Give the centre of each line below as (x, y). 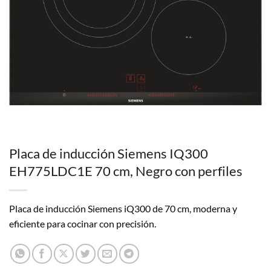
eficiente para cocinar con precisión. (83, 224)
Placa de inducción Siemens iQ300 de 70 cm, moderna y (123, 209)
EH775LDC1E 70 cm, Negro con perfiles (126, 171)
